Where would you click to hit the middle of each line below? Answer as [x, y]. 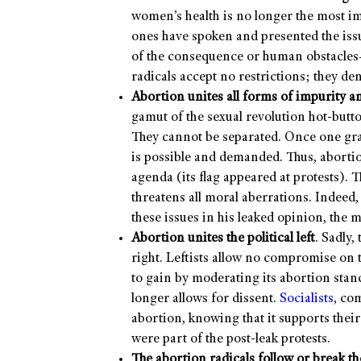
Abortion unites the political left [223, 239]
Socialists [307, 300]
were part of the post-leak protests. [231, 340]
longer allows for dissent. [205, 300]
